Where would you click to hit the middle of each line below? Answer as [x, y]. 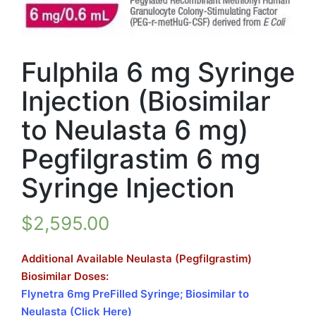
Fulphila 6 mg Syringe [158, 72]
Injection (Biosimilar [146, 101]
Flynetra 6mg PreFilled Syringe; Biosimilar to [135, 294]
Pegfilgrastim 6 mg [141, 159]
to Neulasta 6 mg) [135, 130]
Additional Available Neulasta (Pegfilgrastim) [136, 259]
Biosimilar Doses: [65, 276]
